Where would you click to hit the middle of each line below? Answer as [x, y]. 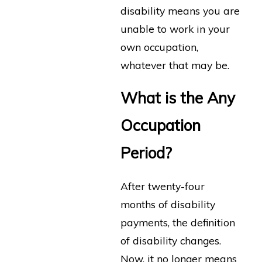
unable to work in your [175, 28]
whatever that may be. [175, 65]
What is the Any [177, 98]
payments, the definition [177, 222]
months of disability [168, 204]
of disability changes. [170, 240]
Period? [146, 153]
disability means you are [180, 10]
